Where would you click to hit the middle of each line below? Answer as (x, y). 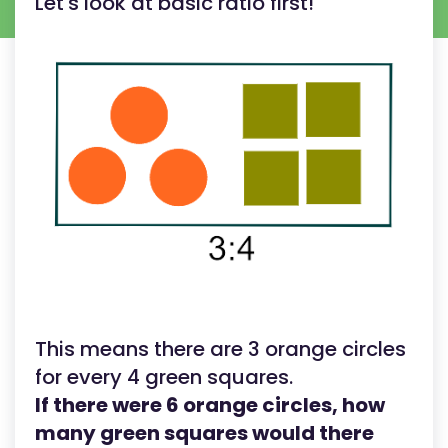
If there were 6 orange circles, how (210, 405)
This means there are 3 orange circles (220, 349)
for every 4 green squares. (164, 377)
